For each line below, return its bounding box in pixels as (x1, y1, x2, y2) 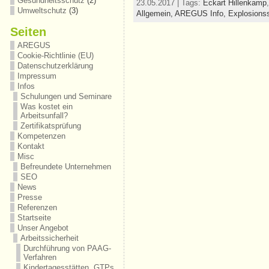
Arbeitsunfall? (20, 111, 68, 120)
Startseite (17, 213, 51, 222)
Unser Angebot (17, 223, 68, 232)
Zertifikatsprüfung (20, 121, 81, 130)
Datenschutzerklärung (17, 61, 93, 70)
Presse (17, 193, 42, 202)
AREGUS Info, (174, 9, 228, 19)
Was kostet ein (20, 102, 73, 111)
